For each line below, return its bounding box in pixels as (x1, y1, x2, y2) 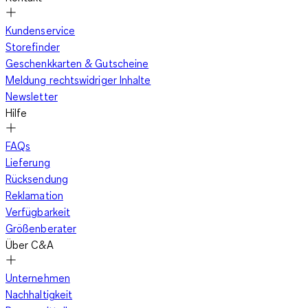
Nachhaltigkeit (5, 287, 73, 301)
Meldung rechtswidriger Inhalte (5, 72, 151, 87)
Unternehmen (5, 270, 70, 285)
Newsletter (5, 89, 58, 103)
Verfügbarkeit (5, 204, 71, 219)
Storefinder (5, 39, 60, 54)
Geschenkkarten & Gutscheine (5, 56, 149, 70)
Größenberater (5, 221, 77, 235)
